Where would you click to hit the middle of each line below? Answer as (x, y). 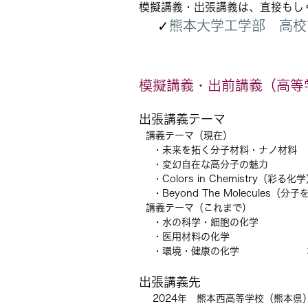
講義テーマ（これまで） (195, 208)
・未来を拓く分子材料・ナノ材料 (218, 150)
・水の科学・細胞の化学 (199, 222)
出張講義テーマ (182, 119)
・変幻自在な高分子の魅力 (203, 164)
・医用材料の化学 (184, 236)
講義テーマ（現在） (186, 135)
